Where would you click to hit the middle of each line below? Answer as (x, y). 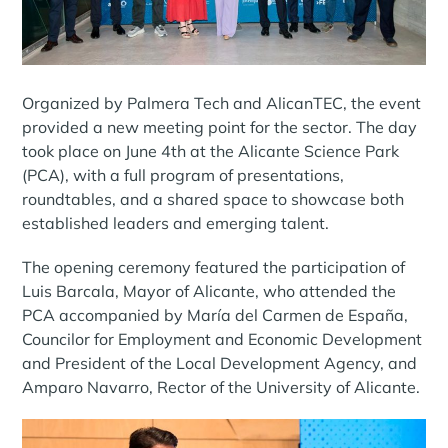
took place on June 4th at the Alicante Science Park (211, 151)
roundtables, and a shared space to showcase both (213, 199)
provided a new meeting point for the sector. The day (220, 127)
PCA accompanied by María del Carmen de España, (215, 315)
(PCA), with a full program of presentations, (183, 175)
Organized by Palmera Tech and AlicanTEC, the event (222, 103)
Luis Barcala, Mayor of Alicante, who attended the (209, 291)
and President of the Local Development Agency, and (220, 363)
